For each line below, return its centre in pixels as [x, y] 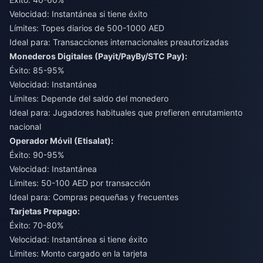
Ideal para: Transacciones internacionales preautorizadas [119, 42]
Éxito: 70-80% [36, 225]
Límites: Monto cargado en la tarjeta [78, 253]
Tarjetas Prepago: [45, 211]
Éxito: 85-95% [37, 70]
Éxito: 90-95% [37, 154]
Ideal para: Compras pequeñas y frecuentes [94, 197]
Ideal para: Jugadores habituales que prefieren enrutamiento [126, 112]
